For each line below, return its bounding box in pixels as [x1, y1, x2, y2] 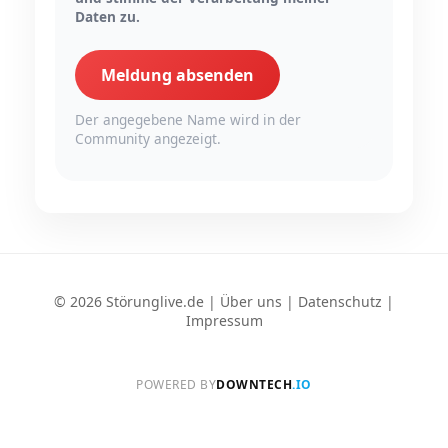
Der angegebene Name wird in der [75, 109, 301, 129]
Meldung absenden [101, 63, 254, 86]
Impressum [185, 311, 263, 331]
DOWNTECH [216, 376, 293, 394]
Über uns [220, 292, 282, 312]
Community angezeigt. [75, 128, 221, 148]
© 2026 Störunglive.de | [54, 292, 220, 312]
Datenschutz [298, 292, 382, 312]
